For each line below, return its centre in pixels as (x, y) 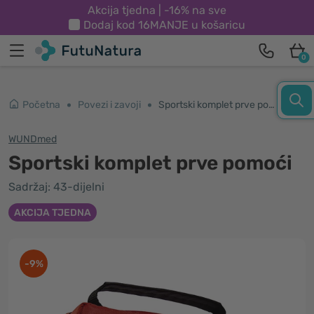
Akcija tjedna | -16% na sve (157, 10)
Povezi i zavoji (109, 105)
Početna (41, 105)
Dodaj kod (111, 25)
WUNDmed (33, 139)
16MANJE (163, 25)
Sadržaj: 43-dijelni (56, 187)
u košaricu (217, 25)
